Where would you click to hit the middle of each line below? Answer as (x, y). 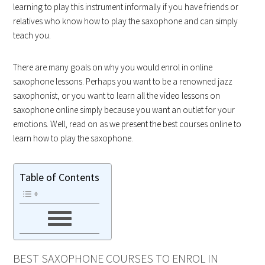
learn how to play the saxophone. (73, 138)
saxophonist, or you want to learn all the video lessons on (117, 96)
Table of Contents (60, 177)
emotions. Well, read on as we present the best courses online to (127, 124)
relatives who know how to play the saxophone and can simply (126, 21)
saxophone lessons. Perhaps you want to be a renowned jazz (123, 81)
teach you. (32, 35)
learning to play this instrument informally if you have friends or (126, 7)
